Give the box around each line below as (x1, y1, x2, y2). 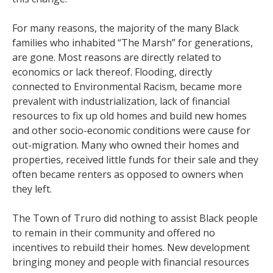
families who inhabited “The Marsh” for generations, (12, 35, 253, 49)
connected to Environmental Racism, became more (12, 79, 242, 93)
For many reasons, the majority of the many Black (12, 21, 239, 35)
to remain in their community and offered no (12, 225, 215, 239)
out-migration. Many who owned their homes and (12, 138, 239, 152)
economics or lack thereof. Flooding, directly (12, 65, 212, 79)
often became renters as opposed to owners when (12, 167, 243, 181)
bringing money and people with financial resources (12, 255, 249, 269)
